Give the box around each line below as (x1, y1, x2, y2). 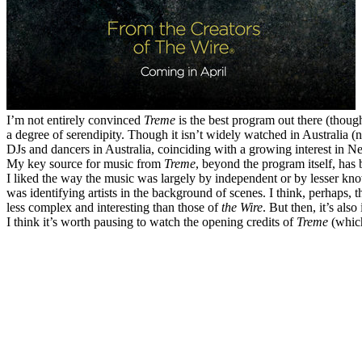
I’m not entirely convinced (6, 113, 144, 128)
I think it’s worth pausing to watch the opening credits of (6, 215, 297, 229)
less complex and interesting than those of (6, 200, 221, 215)
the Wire (221, 200, 263, 215)
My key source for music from (6, 157, 164, 171)
